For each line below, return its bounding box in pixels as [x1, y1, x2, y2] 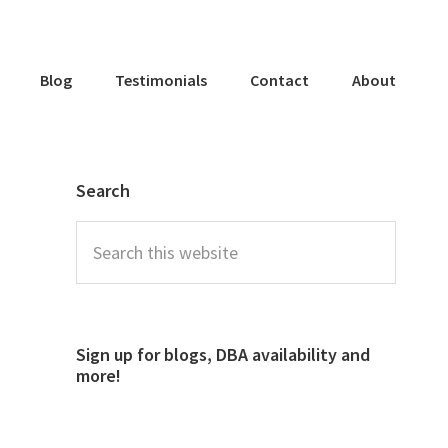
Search [76, 179, 130, 202]
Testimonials [115, 70, 207, 90]
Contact [250, 70, 309, 90]
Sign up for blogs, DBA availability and [76, 343, 370, 366]
